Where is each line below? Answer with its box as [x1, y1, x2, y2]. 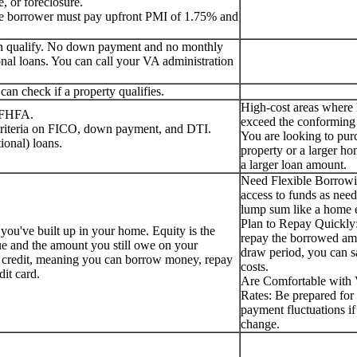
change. [241, 316, 280, 331]
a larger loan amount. [241, 157, 347, 171]
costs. [241, 259, 269, 273]
